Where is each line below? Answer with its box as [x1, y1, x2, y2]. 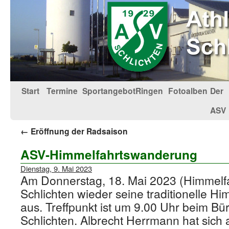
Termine [47, 85, 78, 97]
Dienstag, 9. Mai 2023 [20, 163, 92, 174]
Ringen [135, 85, 163, 97]
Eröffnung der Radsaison [29, 126, 128, 137]
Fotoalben [168, 85, 208, 97]
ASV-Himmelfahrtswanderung [20, 146, 197, 163]
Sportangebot [82, 85, 135, 97]
